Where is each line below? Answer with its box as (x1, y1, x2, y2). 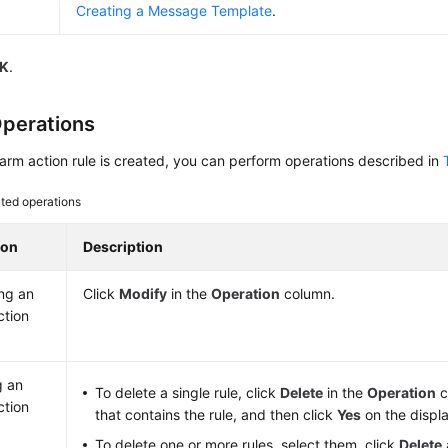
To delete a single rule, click (95, 384, 281, 401)
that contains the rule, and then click (95, 406, 338, 423)
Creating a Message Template (76, 2, 273, 19)
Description (83, 238, 164, 255)
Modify (119, 285, 168, 302)
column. (280, 285, 336, 302)
